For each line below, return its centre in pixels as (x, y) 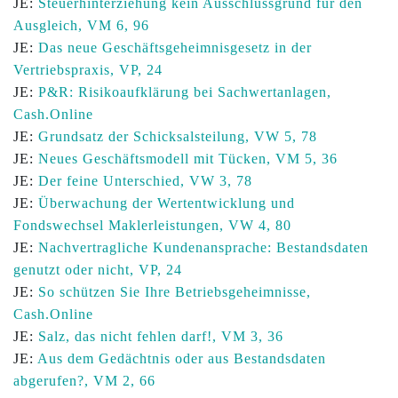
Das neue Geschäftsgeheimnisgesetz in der (175, 48)
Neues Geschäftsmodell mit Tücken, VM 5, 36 (188, 159)
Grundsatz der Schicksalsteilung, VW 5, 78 (178, 136)
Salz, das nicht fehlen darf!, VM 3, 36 (161, 336)
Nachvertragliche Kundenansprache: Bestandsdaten (203, 247)
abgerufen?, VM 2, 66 (84, 381)
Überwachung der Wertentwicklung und (167, 203)
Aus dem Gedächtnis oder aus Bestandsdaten (182, 358)
